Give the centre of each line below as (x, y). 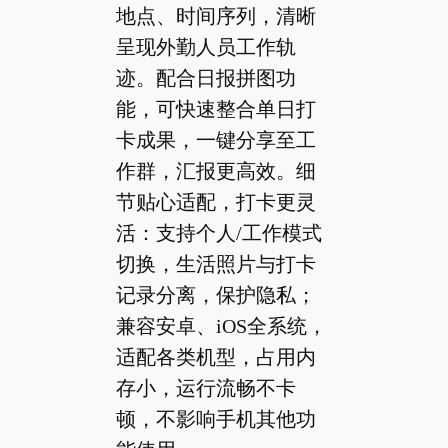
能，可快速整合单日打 (215, 108)
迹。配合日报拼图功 (205, 77)
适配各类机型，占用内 (215, 356)
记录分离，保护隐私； (215, 294)
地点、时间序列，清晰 (215, 15)
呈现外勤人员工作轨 (205, 46)
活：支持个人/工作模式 (218, 232)
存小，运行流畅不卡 (205, 387)
